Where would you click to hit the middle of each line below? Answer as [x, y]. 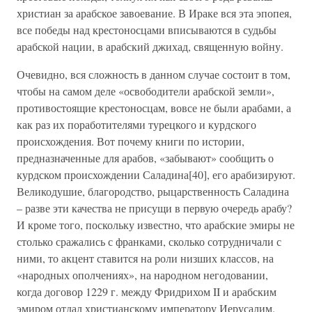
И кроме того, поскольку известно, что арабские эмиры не [156, 225]
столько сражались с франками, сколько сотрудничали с [149, 241]
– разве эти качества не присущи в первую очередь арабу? [154, 208]
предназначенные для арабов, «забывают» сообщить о [145, 158]
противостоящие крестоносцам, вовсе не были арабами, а [154, 108]
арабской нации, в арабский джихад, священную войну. [150, 46]
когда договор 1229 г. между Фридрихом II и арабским [147, 291]
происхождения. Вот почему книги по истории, [131, 141]
